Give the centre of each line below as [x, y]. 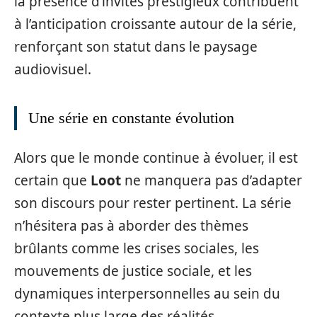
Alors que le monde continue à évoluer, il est [156, 157]
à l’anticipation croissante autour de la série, [155, 24]
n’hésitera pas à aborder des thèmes [131, 225]
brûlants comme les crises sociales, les [137, 248]
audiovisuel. [53, 69]
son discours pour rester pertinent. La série [153, 203]
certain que [52, 180]
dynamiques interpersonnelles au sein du [147, 293]
